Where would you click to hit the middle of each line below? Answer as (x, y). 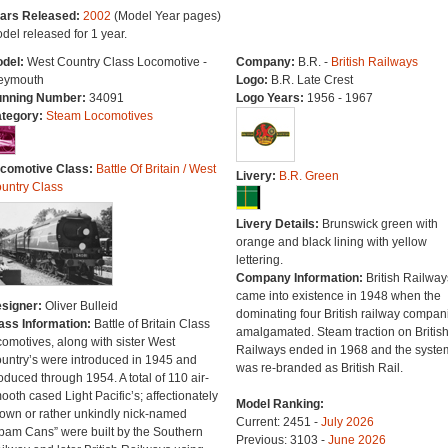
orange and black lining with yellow (331, 242)
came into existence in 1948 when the (338, 296)
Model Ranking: (279, 404)
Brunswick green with (379, 224)
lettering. (259, 260)
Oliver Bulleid (81, 306)
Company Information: (300, 278)
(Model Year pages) (165, 16)
